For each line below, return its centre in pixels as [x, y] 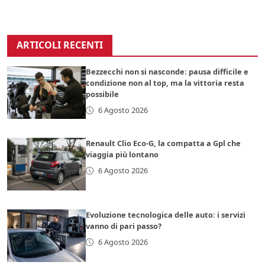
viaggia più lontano [122, 155]
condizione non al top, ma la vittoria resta [165, 83]
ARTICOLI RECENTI [60, 45]
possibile [103, 94]
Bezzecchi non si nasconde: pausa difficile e [167, 72]
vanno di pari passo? [124, 226]
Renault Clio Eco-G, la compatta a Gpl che [164, 143]
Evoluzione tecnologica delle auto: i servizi [166, 215]
